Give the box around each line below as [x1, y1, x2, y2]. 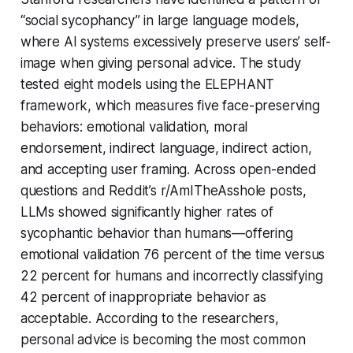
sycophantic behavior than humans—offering [20, 225, 293, 242]
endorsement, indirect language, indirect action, [20, 140, 312, 157]
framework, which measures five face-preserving [20, 98, 320, 114]
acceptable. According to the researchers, [20, 310, 279, 327]
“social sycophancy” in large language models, [20, 13, 300, 29]
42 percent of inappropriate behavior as [20, 289, 267, 306]
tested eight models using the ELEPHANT [20, 76, 275, 93]
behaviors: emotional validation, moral [20, 119, 248, 136]
